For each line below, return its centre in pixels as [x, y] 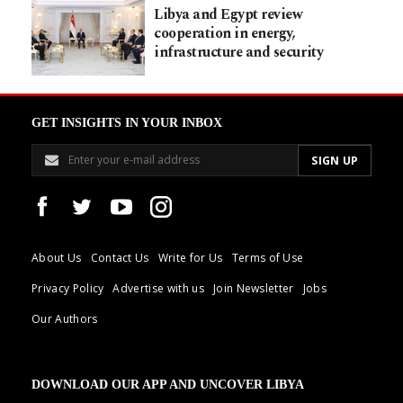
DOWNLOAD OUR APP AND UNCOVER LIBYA [168, 384]
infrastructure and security [239, 52]
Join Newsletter [253, 288]
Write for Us [190, 257]
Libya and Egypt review [228, 14]
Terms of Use [268, 257]
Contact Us [120, 257]
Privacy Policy [68, 288]
